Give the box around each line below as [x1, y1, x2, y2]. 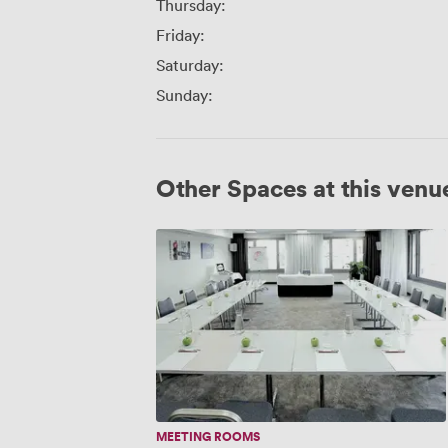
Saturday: [156, 55, 224, 76]
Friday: [156, 25, 205, 46]
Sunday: [156, 85, 213, 106]
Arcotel [155, 228, 202, 248]
